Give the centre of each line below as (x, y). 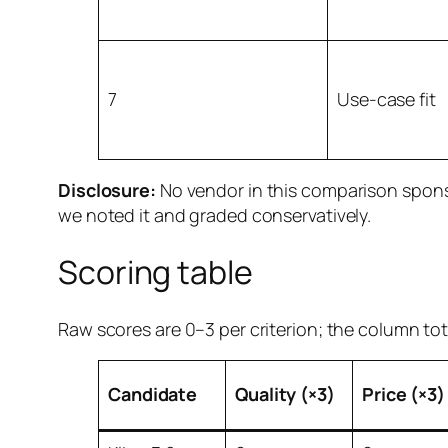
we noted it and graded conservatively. (215, 214)
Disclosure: (107, 189)
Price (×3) (403, 393)
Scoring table (155, 272)
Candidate (153, 393)
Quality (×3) (285, 393)
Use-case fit (386, 98)
